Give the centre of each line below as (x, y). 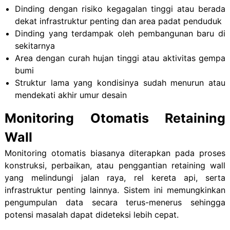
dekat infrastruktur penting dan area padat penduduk (118, 21)
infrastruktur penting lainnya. (64, 190)
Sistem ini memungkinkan (175, 190)
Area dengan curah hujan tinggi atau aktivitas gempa (120, 58)
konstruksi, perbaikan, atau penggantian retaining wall (115, 166)
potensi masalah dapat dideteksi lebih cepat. (91, 215)
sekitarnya (35, 46)
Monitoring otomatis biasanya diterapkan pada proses (115, 153)
